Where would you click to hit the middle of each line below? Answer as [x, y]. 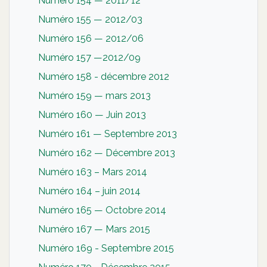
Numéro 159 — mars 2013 [94, 95]
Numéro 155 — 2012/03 [90, 19]
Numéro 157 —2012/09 [89, 57]
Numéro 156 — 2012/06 [91, 38]
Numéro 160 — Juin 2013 [92, 114]
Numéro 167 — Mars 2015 [94, 229]
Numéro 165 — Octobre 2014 [102, 210]
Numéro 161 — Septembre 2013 [108, 133]
